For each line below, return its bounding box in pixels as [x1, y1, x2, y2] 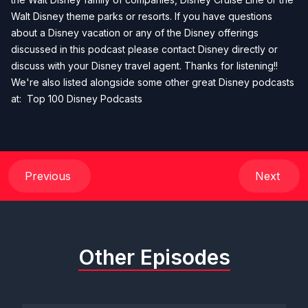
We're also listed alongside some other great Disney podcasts [11, 76, 294, 88]
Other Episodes [78, 245, 230, 269]
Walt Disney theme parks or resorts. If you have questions [11, 10, 272, 22]
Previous [25, 169, 74, 183]
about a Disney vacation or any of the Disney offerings [11, 27, 258, 38]
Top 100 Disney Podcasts [27, 93, 142, 104]
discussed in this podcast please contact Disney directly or [11, 43, 278, 55]
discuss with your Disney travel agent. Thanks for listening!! [11, 60, 278, 71]
